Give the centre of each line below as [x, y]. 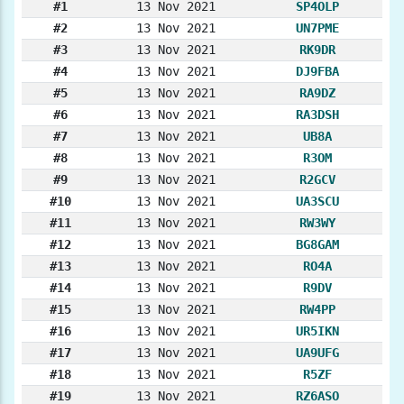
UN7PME [317, 28]
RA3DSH [317, 115]
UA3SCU [317, 202]
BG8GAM [317, 245]
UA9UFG [317, 353]
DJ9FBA [317, 72]
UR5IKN [317, 331]
